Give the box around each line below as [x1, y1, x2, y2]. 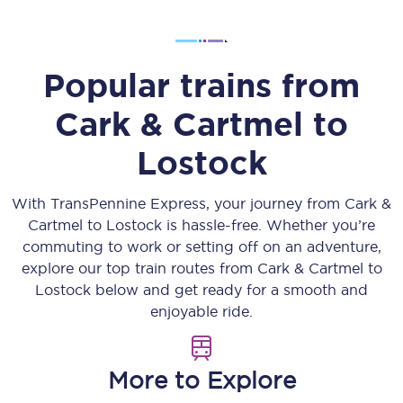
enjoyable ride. [150, 303, 253, 319]
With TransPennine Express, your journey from [12, 195, 345, 211]
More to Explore [107, 367, 296, 393]
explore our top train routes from [21, 260, 257, 276]
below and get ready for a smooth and [91, 282, 368, 298]
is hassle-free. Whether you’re [162, 217, 375, 233]
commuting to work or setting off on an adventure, [22, 238, 381, 255]
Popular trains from [43, 67, 360, 103]
